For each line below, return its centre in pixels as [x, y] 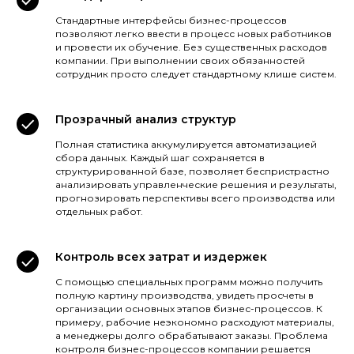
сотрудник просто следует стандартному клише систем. [196, 73]
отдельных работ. [99, 211]
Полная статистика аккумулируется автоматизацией [186, 144]
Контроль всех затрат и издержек [161, 256]
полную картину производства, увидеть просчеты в [185, 295]
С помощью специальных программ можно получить [189, 281]
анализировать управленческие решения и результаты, [196, 184]
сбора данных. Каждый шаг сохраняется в [160, 157]
